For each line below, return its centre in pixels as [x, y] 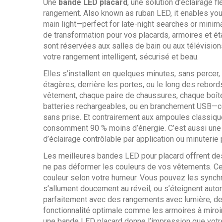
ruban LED [153, 13]
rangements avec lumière [166, 199]
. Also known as [108, 13]
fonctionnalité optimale [83, 210]
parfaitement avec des [83, 199]
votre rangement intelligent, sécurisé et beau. [121, 57]
